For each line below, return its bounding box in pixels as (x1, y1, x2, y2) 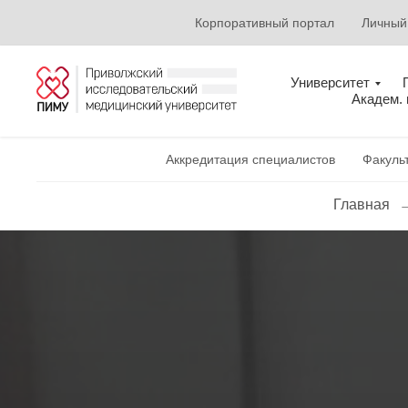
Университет (291, 75, 370, 90)
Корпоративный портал (194, 15, 334, 30)
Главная (332, 197, 390, 212)
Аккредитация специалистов (166, 152, 335, 167)
